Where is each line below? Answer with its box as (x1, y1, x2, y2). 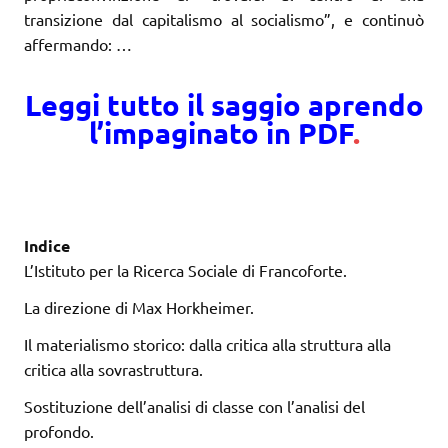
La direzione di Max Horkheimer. (24, 297, 254, 318)
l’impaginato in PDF (88, 115, 353, 152)
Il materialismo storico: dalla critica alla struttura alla (24, 334, 391, 355)
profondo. (24, 421, 94, 442)
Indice (24, 235, 70, 257)
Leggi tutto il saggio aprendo (24, 87, 424, 124)
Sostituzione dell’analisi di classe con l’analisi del (24, 396, 365, 417)
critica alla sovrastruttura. (24, 359, 203, 380)
